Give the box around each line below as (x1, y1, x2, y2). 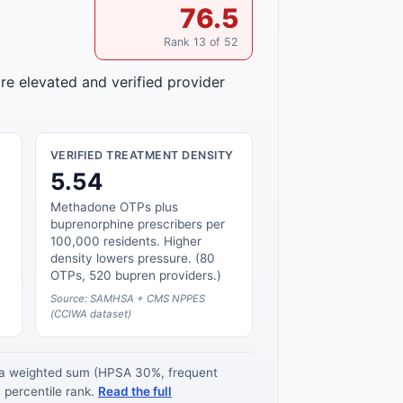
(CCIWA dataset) (49, 307, 131, 320)
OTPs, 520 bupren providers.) (49, 267, 221, 282)
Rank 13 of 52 (163, 35, 238, 49)
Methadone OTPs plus (49, 199, 178, 214)
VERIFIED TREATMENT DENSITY (49, 148, 234, 163)
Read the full (98, 384, 172, 399)
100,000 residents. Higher (49, 233, 201, 248)
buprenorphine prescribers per (49, 216, 225, 231)
